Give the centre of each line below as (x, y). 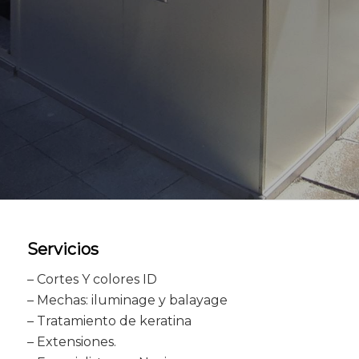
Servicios (63, 249)
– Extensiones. (71, 341)
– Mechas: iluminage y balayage (127, 300)
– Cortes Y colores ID (92, 279)
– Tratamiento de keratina (109, 321)
